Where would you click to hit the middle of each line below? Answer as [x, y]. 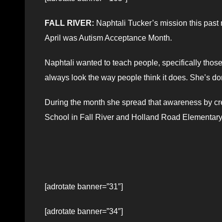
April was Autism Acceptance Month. [108, 38]
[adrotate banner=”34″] [84, 211]
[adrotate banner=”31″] [84, 186]
